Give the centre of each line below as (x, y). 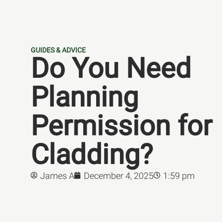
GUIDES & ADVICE (58, 50)
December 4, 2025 (119, 175)
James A (57, 175)
